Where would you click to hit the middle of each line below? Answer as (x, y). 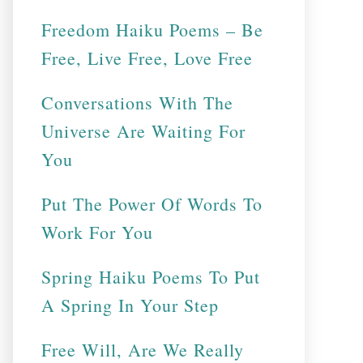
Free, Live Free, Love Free (147, 58)
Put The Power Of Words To (152, 204)
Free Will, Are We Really (143, 350)
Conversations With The (137, 102)
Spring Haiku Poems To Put (151, 277)
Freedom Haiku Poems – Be (152, 30)
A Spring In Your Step (130, 305)
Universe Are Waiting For (143, 131)
